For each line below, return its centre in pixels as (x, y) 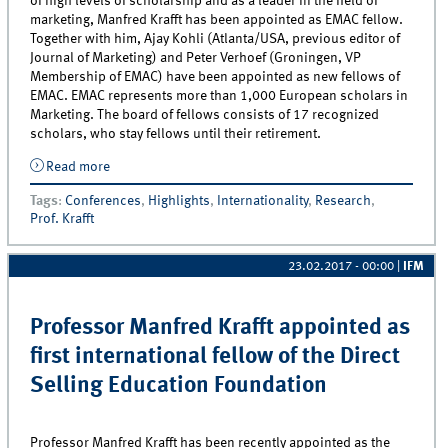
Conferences (103, 200)
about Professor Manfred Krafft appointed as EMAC (261, 166)
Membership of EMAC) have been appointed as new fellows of (215, 76)
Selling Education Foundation (179, 386)
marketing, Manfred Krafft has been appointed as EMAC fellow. (217, 19)
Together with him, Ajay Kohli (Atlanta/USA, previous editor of (215, 38)
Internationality (263, 200)
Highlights (179, 200)
